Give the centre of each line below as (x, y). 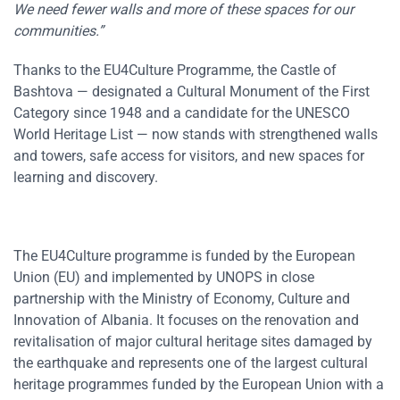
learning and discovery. (86, 177)
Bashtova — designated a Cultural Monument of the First (192, 91)
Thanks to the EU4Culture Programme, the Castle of (175, 70)
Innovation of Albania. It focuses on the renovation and (186, 320)
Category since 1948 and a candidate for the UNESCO (182, 112)
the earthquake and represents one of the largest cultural (191, 362)
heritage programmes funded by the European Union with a (199, 384)
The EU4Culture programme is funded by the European (184, 255)
